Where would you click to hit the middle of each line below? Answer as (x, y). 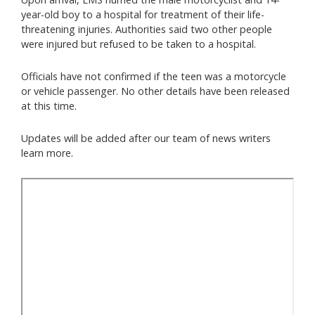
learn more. (49, 153)
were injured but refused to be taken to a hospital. (140, 44)
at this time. (50, 106)
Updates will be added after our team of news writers (146, 138)
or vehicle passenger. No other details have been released (155, 91)
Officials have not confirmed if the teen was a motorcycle (154, 76)
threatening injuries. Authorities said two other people (147, 29)
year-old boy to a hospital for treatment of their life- (143, 14)
